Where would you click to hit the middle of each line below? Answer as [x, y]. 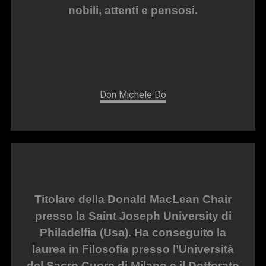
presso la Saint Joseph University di [133, 216]
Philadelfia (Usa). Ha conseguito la [133, 232]
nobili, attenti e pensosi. [133, 10]
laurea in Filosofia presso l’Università [133, 249]
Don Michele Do [133, 94]
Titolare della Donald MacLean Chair [133, 199]
